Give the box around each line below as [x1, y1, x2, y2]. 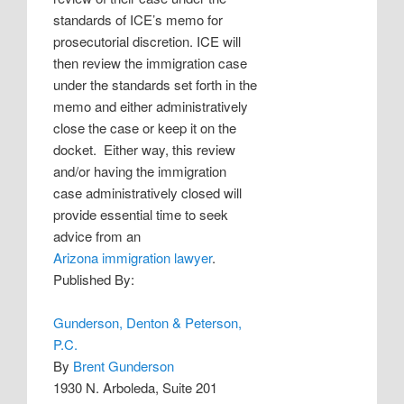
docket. [53, 139, 97, 159]
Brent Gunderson [73, 355, 175, 375]
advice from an [53, 225, 142, 245]
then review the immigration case [53, 52, 248, 72]
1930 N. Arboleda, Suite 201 [53, 377, 218, 397]
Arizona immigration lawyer [53, 247, 213, 267]
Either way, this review [104, 139, 236, 159]
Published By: [53, 269, 135, 289]
